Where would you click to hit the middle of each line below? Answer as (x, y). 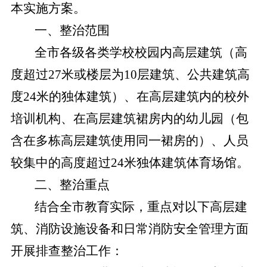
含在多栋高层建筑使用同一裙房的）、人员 (129, 141)
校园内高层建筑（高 (191, 52)
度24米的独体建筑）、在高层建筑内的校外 (130, 97)
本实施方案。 (48, 8)
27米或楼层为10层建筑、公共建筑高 (149, 74)
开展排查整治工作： (67, 251)
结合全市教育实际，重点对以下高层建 (141, 207)
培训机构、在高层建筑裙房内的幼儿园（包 (129, 119)
